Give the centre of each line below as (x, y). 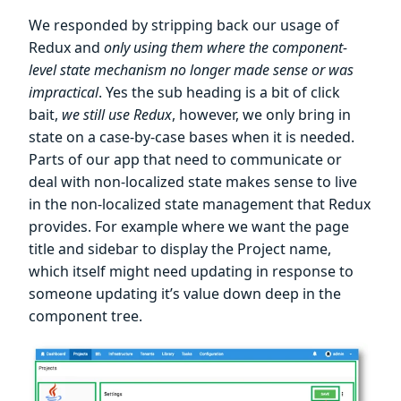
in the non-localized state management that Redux (200, 204)
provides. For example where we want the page (189, 226)
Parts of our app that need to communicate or (185, 159)
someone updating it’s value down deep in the (185, 293)
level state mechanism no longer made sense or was (191, 69)
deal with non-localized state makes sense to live (193, 181)
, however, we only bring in (261, 114)
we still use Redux (117, 114)
